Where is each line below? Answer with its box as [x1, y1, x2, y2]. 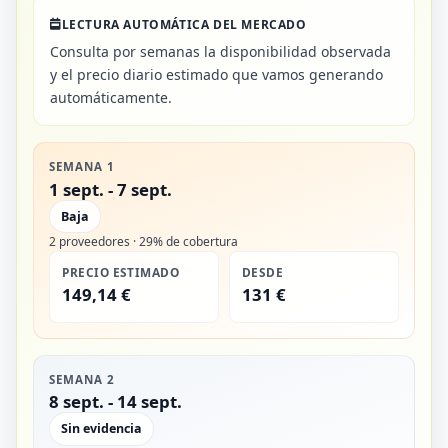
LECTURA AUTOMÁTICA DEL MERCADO [61, 15, 307, 33]
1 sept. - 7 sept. [49, 177, 173, 201]
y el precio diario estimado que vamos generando [50, 65, 383, 85]
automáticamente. [50, 88, 172, 108]
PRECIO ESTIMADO [62, 263, 180, 280]
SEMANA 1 [49, 159, 115, 175]
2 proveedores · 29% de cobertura [49, 232, 239, 250]
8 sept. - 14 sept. [49, 390, 183, 414]
